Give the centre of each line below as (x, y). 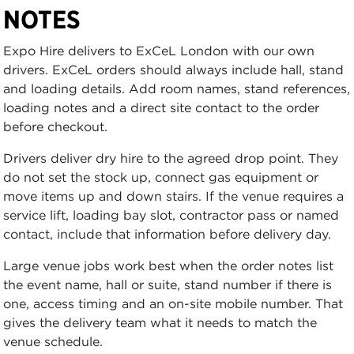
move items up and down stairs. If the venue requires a (173, 196)
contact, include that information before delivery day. (167, 233)
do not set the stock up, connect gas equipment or (161, 177)
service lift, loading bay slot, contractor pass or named (171, 215)
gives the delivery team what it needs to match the (160, 322)
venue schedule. (53, 341)
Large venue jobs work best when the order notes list (168, 265)
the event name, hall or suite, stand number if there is (168, 284)
